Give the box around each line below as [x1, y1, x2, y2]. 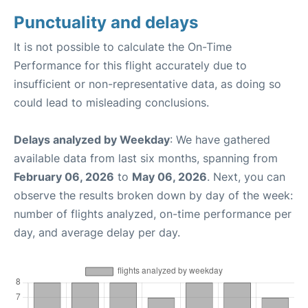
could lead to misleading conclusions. [14, 96, 209, 109]
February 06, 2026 [14, 170, 114, 184]
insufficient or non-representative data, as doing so [14, 77, 281, 91]
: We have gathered [170, 133, 270, 146]
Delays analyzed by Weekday [14, 133, 170, 146]
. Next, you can [207, 170, 285, 184]
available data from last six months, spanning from [14, 151, 278, 165]
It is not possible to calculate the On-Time [14, 40, 232, 54]
